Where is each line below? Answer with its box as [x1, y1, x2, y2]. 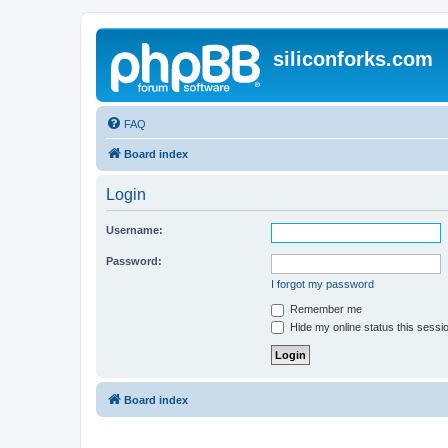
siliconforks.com [273, 48, 433, 70]
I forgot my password [271, 278, 374, 290]
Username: [106, 224, 163, 236]
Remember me [287, 303, 362, 315]
